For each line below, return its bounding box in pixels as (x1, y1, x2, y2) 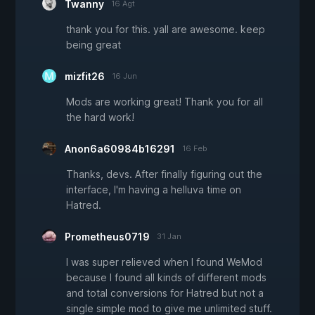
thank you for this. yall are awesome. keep (66, 23, 265, 36)
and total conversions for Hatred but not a (66, 287, 264, 300)
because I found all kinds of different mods (66, 271, 266, 284)
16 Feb (182, 143, 207, 154)
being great (66, 39, 121, 51)
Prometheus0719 (65, 231, 150, 243)
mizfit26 (65, 70, 105, 83)
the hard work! (66, 111, 134, 124)
